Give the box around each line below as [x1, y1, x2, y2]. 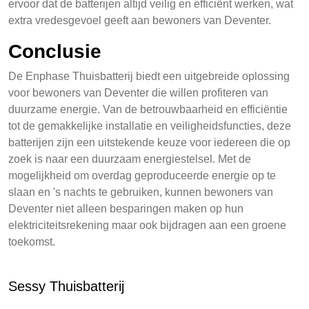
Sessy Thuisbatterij [8, 279, 124, 294]
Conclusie [8, 41, 101, 62]
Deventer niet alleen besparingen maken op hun [8, 203, 243, 215]
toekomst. [8, 236, 55, 248]
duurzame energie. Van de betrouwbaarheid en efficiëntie [8, 103, 288, 115]
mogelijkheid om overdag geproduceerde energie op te [8, 170, 276, 181]
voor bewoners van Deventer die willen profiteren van [8, 87, 268, 99]
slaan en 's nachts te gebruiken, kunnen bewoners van [8, 186, 273, 198]
